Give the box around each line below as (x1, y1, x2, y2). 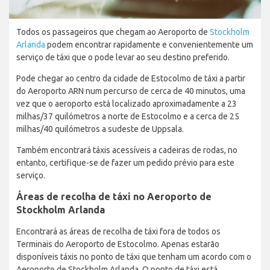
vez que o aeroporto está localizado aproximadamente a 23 (16, 98, 237, 108)
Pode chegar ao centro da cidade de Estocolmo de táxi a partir (16, 73, 245, 83)
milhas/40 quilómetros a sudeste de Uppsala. (16, 124, 184, 134)
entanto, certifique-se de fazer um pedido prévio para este (16, 157, 234, 168)
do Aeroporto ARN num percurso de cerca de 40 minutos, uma (16, 86, 245, 96)
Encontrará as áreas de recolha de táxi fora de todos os (16, 226, 221, 236)
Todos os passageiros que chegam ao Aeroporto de (16, 27, 210, 37)
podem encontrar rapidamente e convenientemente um (45, 39, 253, 49)
